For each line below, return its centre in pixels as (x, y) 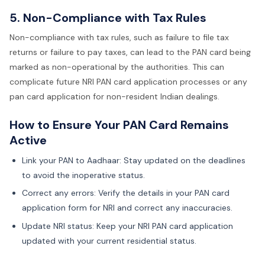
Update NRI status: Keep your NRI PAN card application (127, 226)
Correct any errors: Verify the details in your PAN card (126, 193)
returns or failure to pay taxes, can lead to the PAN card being (130, 52)
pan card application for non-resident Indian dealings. (114, 97)
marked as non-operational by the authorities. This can (117, 67)
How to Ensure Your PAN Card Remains (119, 125)
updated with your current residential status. (109, 240)
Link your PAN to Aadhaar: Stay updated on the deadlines (134, 160)
